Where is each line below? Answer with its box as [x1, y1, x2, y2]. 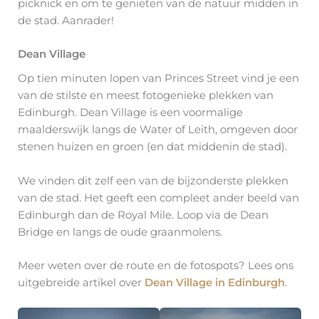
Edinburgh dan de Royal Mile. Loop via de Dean [18, 208, 268, 221]
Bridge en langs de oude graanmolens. [18, 225, 222, 239]
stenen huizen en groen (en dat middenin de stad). [18, 140, 287, 154]
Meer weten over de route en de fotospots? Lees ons [18, 259, 293, 273]
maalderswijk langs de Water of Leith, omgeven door [18, 123, 298, 137]
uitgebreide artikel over [18, 276, 145, 290]
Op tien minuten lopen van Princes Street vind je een [18, 72, 299, 85]
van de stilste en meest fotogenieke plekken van [18, 89, 273, 103]
